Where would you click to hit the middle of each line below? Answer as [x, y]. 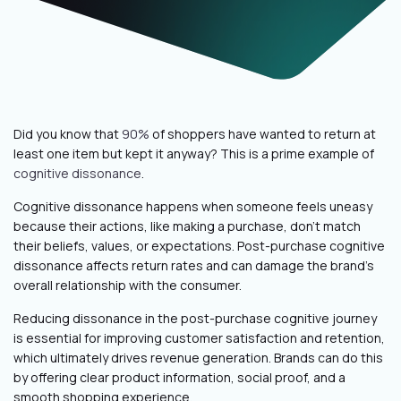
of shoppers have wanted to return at [263, 134]
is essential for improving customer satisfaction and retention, [199, 338]
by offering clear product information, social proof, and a [179, 377]
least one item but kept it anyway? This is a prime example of [194, 154]
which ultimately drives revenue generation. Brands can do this [198, 358]
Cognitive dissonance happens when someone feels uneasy [193, 206]
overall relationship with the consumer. [130, 285]
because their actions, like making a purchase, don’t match [187, 226]
